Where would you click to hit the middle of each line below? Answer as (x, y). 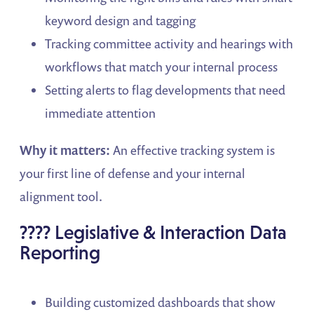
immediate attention (101, 113)
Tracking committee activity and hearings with (169, 44)
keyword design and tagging (121, 21)
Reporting (60, 253)
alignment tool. (61, 197)
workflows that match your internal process (162, 67)
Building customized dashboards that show (161, 302)
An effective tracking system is (193, 150)
